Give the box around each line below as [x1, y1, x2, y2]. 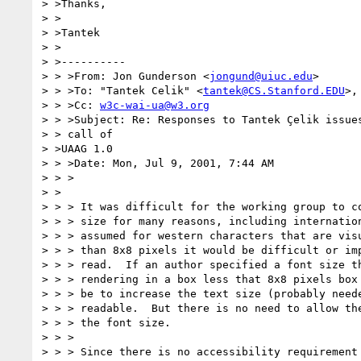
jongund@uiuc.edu [210, 69, 313, 82]
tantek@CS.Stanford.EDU [203, 84, 345, 97]
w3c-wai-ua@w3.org [100, 98, 210, 111]
